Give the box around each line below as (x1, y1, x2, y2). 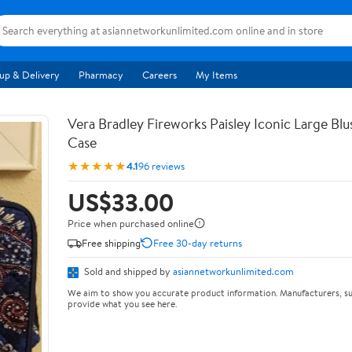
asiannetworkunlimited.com (173, 264, 294, 278)
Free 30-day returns (153, 235, 242, 250)
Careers (142, 68, 177, 82)
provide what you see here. (68, 296, 177, 310)
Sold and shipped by (82, 264, 173, 278)
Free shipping (82, 235, 141, 250)
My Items (196, 68, 237, 82)
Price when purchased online (68, 216, 194, 230)
